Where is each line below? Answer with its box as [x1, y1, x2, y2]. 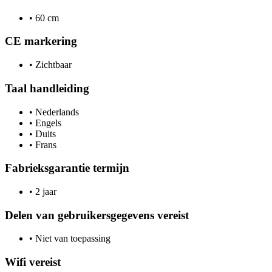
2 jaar [33, 186, 56, 197]
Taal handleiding [5, 81, 89, 95]
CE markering [5, 35, 77, 48]
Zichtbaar [33, 59, 72, 70]
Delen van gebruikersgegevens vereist [5, 208, 189, 222]
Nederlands [33, 106, 79, 117]
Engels [33, 117, 61, 128]
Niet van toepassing [33, 233, 110, 244]
